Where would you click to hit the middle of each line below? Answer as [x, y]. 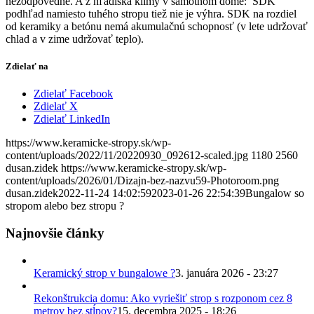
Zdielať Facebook [73, 94]
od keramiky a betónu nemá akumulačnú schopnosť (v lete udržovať [157, 26]
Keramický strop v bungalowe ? [104, 273]
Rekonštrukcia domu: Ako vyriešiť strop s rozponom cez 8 [163, 298]
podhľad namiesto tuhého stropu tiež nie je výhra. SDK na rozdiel [151, 13]
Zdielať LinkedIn [72, 119]
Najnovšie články [55, 233]
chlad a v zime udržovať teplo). [75, 39]
